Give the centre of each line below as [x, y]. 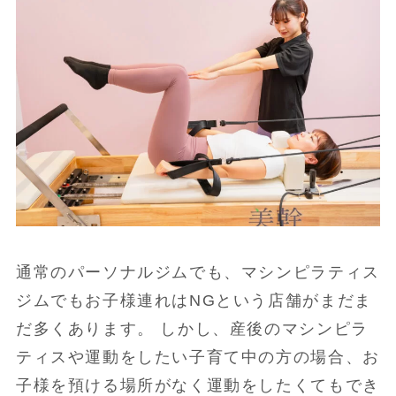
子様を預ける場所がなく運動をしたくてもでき [198, 385]
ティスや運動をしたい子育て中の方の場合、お [198, 357]
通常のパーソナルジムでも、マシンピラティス [198, 272]
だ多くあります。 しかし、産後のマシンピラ [192, 328]
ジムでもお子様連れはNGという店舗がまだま [194, 300]
